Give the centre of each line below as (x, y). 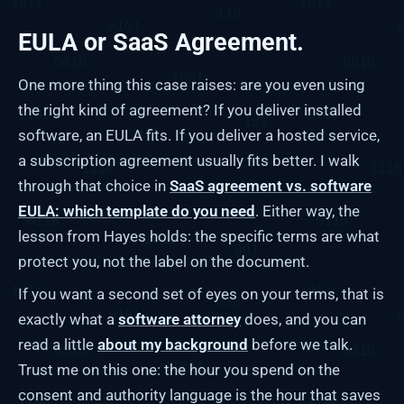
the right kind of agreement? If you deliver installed (190, 110)
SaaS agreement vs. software (271, 185)
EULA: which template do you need (137, 211)
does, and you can (303, 319)
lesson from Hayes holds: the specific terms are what (199, 236)
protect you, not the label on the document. (164, 261)
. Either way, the (308, 211)
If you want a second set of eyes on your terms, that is (201, 294)
